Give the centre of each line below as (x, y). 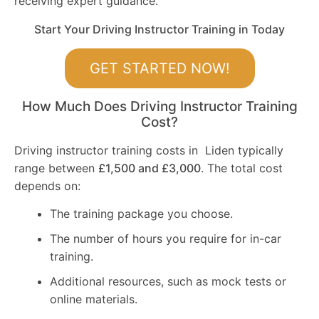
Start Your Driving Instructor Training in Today (159, 29)
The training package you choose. (141, 213)
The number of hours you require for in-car (166, 238)
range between (56, 168)
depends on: (47, 185)
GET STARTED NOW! (159, 69)
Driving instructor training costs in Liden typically (149, 150)
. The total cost (242, 168)
